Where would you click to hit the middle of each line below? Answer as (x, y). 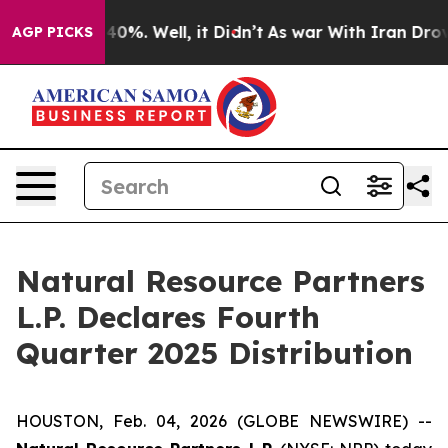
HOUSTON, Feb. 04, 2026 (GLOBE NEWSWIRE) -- (224, 421)
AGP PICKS (52, 32)
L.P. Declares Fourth (168, 317)
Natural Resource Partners (220, 281)
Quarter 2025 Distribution (214, 353)
